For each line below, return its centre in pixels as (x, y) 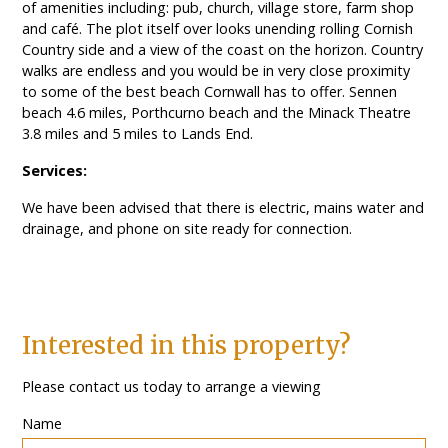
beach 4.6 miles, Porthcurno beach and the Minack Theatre (217, 113)
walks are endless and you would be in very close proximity (216, 71)
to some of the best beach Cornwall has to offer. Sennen (210, 92)
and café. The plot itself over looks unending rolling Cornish (218, 29)
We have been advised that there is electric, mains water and (223, 208)
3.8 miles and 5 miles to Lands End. (138, 134)
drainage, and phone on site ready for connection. (187, 229)
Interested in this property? (187, 346)
